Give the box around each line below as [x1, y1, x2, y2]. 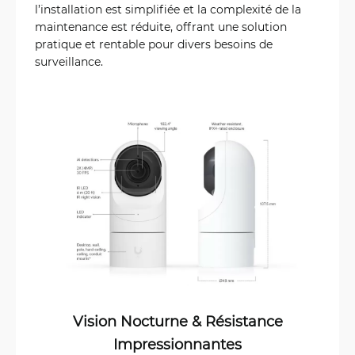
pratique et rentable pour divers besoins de [35, 36, 273, 52]
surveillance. [35, 53, 103, 69]
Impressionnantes [113, 334, 242, 353]
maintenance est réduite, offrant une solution [35, 18, 287, 34]
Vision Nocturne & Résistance [72, 311, 283, 330]
